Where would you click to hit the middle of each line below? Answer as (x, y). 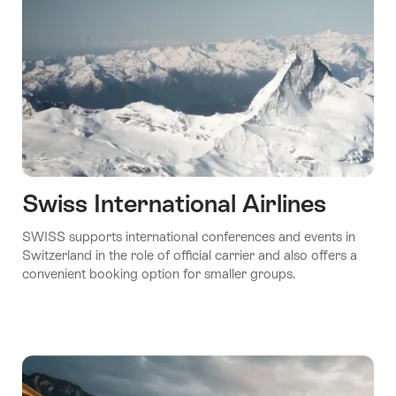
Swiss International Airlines (174, 204)
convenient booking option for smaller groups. (159, 274)
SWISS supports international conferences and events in (189, 237)
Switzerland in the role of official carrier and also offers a (190, 255)
